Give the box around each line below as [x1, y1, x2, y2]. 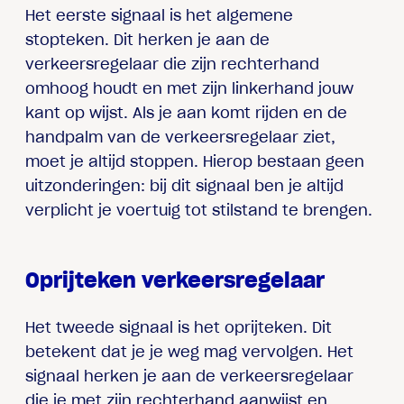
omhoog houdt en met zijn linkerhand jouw [25, 78, 354, 97]
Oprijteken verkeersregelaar [25, 267, 326, 294]
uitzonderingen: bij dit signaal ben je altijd [25, 176, 344, 195]
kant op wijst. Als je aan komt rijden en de [25, 103, 348, 122]
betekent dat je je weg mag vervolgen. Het [25, 342, 354, 361]
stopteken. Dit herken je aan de [25, 30, 271, 49]
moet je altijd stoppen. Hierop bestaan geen [25, 151, 365, 170]
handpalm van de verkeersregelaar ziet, [25, 127, 336, 146]
